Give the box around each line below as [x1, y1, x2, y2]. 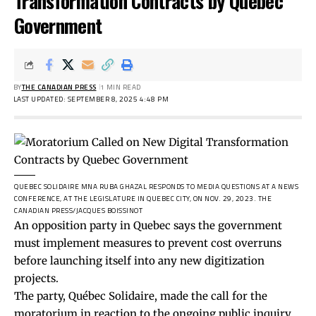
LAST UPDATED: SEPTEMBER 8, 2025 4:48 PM [13, 93, 169, 104]
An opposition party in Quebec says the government [14, 218, 282, 232]
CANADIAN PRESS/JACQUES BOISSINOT [14, 205, 142, 216]
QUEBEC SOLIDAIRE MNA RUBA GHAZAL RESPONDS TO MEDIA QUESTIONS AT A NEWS [14, 181, 298, 192]
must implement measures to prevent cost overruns [14, 236, 281, 250]
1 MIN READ [99, 81, 141, 92]
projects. [14, 271, 59, 285]
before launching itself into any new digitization [14, 253, 265, 267]
